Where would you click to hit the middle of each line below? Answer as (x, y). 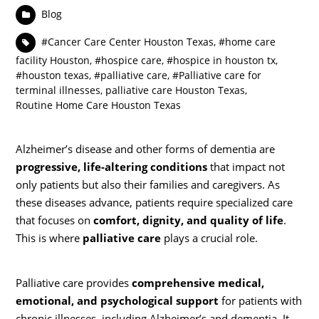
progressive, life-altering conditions (112, 167)
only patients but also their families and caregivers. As (148, 185)
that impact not (246, 167)
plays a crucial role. (210, 238)
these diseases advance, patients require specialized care (155, 203)
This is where (49, 238)
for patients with (261, 301)
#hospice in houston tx (221, 60)
